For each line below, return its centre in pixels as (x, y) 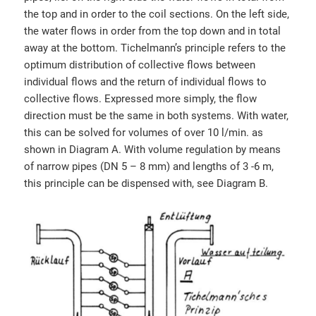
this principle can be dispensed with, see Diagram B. (146, 183)
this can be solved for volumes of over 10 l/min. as (144, 132)
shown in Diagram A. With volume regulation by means (153, 149)
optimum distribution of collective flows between (140, 65)
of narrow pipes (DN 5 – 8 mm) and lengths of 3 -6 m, (149, 166)
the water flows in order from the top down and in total (153, 31)
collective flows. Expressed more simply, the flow (141, 98)
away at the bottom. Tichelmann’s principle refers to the (155, 48)
